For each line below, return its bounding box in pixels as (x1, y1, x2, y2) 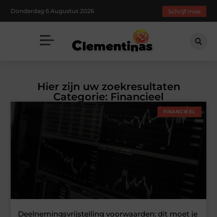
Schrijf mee (168, 8, 201, 15)
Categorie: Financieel (53, 90, 164, 103)
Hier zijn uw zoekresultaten (37, 80, 180, 93)
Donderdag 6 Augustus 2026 (11, 7, 94, 15)
